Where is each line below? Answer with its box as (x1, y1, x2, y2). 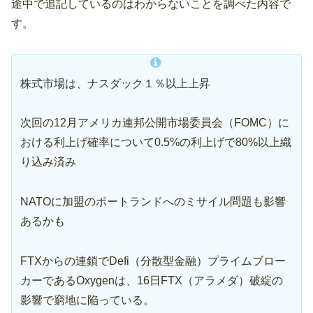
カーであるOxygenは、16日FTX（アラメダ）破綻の (20, 275, 283, 287)
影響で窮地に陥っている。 (20, 294, 154, 307)
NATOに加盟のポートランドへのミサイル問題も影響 (20, 196, 286, 208)
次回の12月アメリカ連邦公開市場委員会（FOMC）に (20, 117, 289, 129)
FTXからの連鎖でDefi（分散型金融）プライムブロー (20, 255, 286, 268)
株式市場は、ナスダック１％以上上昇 (20, 77, 210, 89)
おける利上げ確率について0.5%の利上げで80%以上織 (20, 136, 291, 149)
